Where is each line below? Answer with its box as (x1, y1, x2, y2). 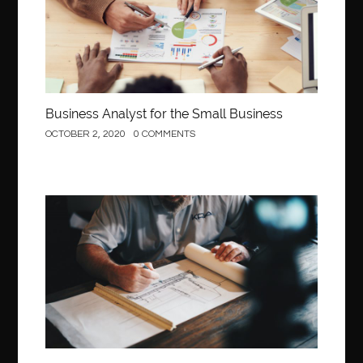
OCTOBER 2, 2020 (45, 129, 126, 140)
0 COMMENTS (134, 129, 196, 140)
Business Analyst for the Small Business (45, 106, 284, 122)
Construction (11, 210, 79, 222)
